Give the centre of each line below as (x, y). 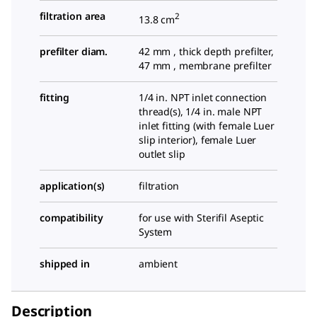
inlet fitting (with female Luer (207, 125)
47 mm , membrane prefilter (205, 65)
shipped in (65, 263)
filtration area (73, 16)
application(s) (73, 185)
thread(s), (162, 111)
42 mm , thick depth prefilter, (206, 51)
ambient (158, 263)
